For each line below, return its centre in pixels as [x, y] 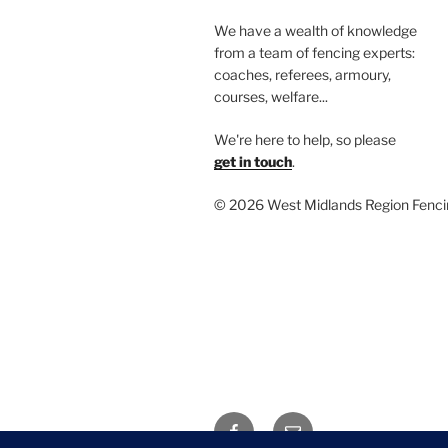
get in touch [253, 161]
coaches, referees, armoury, [302, 74]
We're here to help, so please [305, 139]
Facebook [262, 423]
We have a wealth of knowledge [315, 30]
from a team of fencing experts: [314, 52]
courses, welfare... [271, 96]
